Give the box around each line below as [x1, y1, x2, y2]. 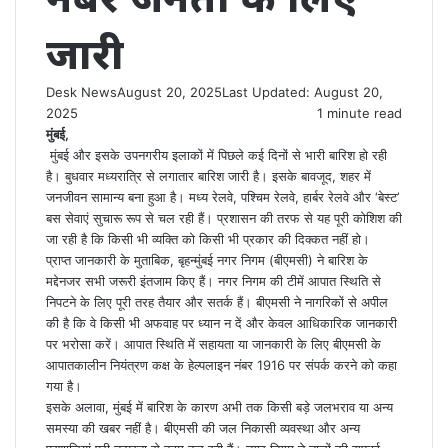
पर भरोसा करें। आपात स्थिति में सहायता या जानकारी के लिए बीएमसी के [46, 336, 381, 352]
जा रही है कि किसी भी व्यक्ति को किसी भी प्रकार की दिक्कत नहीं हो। [46, 231, 370, 247]
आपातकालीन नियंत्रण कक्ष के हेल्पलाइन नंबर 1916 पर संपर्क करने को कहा [46, 357, 397, 373]
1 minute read [313, 105, 402, 121]
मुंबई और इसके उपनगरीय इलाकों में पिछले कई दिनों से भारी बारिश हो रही [46, 147, 387, 163]
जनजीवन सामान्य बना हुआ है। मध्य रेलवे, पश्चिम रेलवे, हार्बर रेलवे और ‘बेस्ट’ [46, 189, 399, 205]
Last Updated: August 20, [222, 84, 383, 100]
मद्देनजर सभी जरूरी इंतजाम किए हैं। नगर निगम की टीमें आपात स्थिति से [46, 273, 381, 289]
